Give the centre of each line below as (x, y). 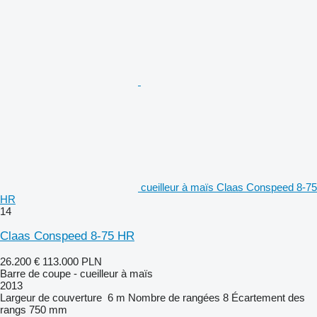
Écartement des (268, 297)
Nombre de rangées (174, 297)
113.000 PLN (72, 261)
